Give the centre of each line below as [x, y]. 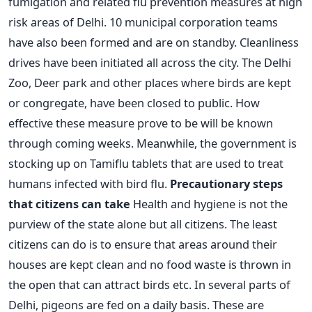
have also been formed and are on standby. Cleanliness [154, 42]
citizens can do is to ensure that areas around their [143, 244]
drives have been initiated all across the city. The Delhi [150, 62]
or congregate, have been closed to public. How [134, 102]
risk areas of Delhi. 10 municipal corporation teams [143, 22]
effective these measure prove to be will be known [141, 123]
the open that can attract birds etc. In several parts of [149, 284]
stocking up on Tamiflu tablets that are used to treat [146, 163]
